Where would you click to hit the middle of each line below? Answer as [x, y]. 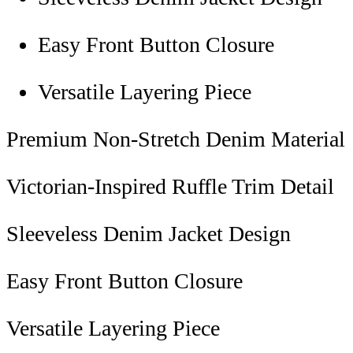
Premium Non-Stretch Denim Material [176, 139]
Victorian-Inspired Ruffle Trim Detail [170, 186]
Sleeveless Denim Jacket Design [149, 233]
